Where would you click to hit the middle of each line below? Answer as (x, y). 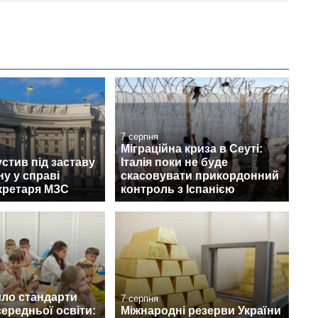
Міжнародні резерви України (201, 310)
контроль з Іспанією (178, 190)
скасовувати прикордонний (200, 176)
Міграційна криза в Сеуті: (192, 149)
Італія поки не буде (174, 163)
